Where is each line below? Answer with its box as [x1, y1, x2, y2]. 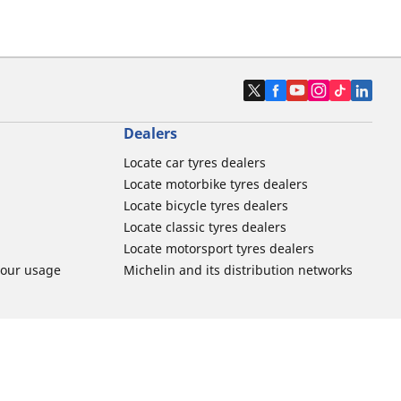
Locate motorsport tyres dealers [123, 240, 314, 258]
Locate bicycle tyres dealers [123, 197, 288, 215]
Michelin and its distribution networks [123, 261, 353, 279]
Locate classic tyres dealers [123, 218, 286, 236]
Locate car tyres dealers [123, 154, 266, 172]
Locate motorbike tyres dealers [123, 175, 308, 193]
